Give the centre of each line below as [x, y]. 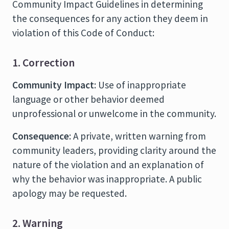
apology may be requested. [70, 193]
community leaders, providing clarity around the [114, 150]
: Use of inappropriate [140, 85]
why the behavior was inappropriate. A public [107, 179]
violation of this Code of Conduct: [83, 33]
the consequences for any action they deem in [110, 18]
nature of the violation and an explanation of [108, 165]
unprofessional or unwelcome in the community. [114, 113]
